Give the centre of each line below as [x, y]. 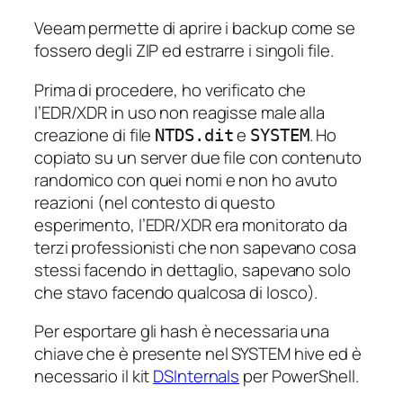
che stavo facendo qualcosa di [150, 292]
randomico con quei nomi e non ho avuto [186, 179]
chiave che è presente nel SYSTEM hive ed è [198, 354]
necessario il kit [94, 376]
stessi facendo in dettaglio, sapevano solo [193, 269]
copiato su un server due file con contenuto [198, 157]
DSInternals [197, 376]
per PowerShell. [299, 376]
